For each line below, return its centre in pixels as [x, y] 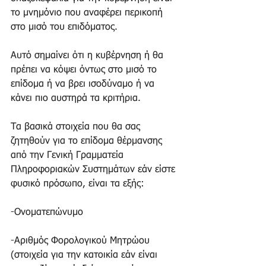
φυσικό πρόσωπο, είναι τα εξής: [79, 184]
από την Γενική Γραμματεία [69, 155]
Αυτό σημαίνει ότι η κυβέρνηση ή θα [88, 56]
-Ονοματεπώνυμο [48, 212]
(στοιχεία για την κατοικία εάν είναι [85, 255]
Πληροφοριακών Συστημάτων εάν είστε [94, 170]
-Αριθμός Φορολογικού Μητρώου [82, 241]
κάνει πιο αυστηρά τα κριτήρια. [77, 98]
